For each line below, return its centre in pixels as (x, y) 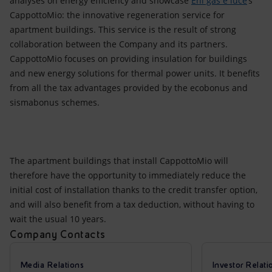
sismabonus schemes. (55, 102)
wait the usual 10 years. (58, 219)
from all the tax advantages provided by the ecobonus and (129, 88)
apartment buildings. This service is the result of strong (123, 29)
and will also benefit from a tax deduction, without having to (132, 204)
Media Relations (52, 265)
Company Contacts (58, 234)
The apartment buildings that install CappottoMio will (119, 161)
